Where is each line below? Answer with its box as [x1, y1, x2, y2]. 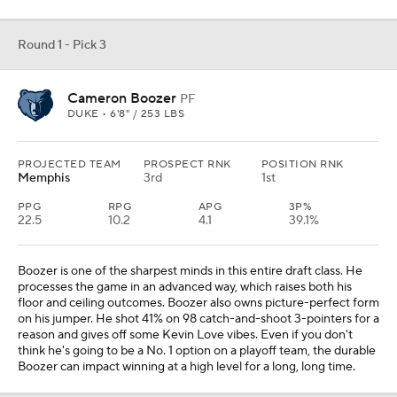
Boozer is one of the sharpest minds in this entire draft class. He [18, 263, 362, 280]
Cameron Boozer [67, 90, 176, 108]
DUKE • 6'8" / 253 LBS [67, 107, 185, 121]
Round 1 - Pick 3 [18, 37, 106, 54]
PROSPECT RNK [144, 158, 231, 172]
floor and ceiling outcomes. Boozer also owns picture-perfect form [18, 295, 379, 312]
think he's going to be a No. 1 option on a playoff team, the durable [18, 343, 376, 360]
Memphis [18, 170, 70, 187]
